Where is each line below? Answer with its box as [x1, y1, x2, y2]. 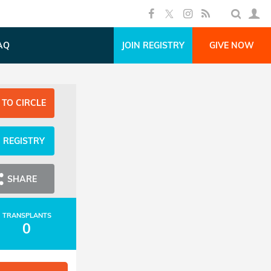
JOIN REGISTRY [122, 40, 184, 51]
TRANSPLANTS [2, 211, 51, 220]
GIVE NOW [209, 40, 254, 51]
